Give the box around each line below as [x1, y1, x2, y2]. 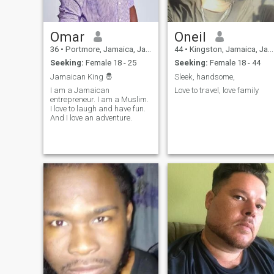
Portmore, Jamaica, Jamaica [63, 44, 146, 54]
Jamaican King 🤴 [50, 72, 113, 81]
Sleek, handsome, [174, 72, 235, 81]
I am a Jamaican [50, 86, 109, 95]
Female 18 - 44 [207, 58, 261, 68]
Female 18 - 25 [83, 58, 136, 68]
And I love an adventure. [50, 113, 132, 123]
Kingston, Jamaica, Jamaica [187, 44, 268, 54]
